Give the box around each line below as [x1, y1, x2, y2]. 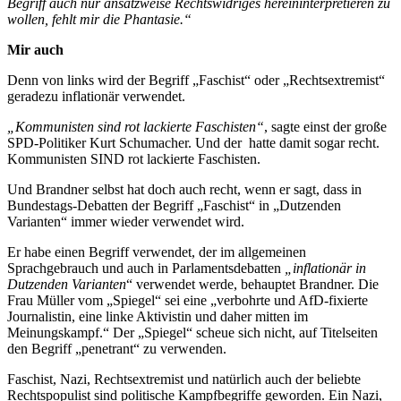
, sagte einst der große [264, 118, 387, 134]
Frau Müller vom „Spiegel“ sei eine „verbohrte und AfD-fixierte [7, 292, 368, 308]
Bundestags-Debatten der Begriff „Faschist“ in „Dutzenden [7, 197, 341, 213]
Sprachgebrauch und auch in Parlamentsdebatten [7, 260, 285, 276]
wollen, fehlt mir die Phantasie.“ [7, 11, 192, 27]
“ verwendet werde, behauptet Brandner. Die [126, 276, 379, 292]
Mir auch [7, 41, 64, 57]
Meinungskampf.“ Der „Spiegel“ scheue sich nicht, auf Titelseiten [7, 324, 378, 340]
